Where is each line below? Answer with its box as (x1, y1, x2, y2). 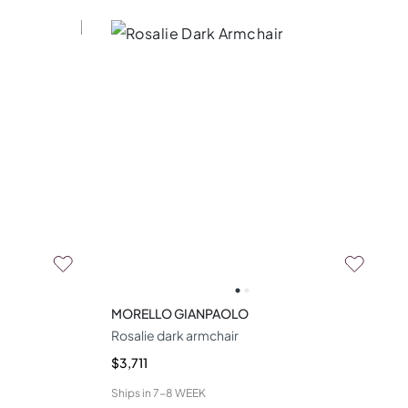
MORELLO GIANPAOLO (110, 304, 249, 321)
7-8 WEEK (152, 385, 206, 400)
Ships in (110, 385, 151, 400)
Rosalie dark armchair (110, 326, 239, 343)
